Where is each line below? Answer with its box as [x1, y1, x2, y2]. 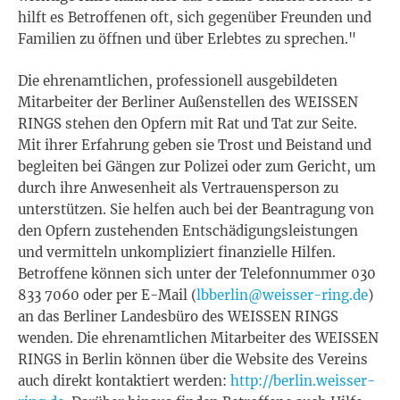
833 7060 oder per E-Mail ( [18, 286, 196, 304]
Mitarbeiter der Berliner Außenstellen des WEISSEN [18, 93, 358, 111]
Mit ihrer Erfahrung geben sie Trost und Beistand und [18, 136, 371, 154]
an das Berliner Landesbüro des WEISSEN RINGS [18, 307, 338, 325]
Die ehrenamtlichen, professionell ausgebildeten [18, 71, 337, 89]
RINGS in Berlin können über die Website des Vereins [18, 350, 368, 368]
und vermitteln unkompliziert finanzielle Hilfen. [18, 243, 336, 261]
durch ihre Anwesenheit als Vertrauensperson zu [18, 179, 338, 196]
